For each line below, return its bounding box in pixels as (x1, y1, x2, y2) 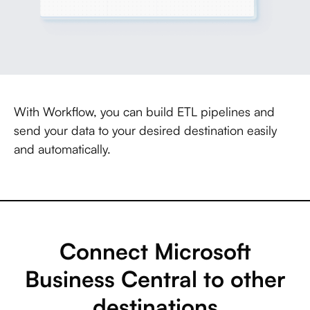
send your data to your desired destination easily (14, 122, 277, 138)
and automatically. (14, 141, 111, 157)
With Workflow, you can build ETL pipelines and (14, 104, 275, 120)
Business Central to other (24, 265, 286, 293)
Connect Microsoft (59, 237, 251, 266)
